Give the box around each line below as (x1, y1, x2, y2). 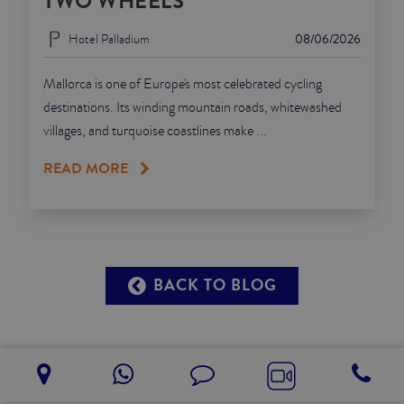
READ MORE (43, 158, 128, 179)
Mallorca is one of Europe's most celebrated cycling (43, 74, 322, 95)
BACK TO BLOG (148, 274, 277, 298)
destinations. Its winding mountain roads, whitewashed (43, 97, 342, 118)
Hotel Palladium (69, 29, 150, 48)
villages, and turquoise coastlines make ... (43, 121, 267, 142)
